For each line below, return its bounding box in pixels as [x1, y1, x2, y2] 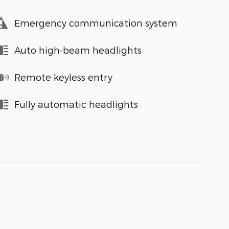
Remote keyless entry [14, 72, 112, 83]
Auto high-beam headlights [14, 44, 142, 56]
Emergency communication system [14, 17, 177, 29]
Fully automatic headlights [14, 99, 138, 110]
